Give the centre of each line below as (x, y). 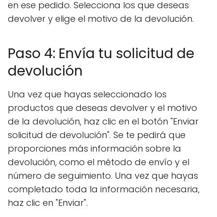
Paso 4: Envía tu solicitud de (101, 54)
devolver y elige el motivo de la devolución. (101, 19)
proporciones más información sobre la (94, 148)
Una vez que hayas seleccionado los (87, 94)
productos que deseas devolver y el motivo (102, 108)
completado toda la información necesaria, (104, 189)
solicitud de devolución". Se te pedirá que (97, 135)
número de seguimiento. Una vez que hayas (103, 176)
